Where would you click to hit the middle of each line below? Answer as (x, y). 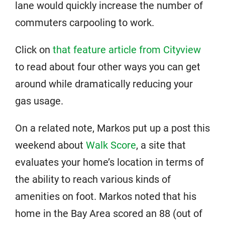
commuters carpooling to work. (85, 23)
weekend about (50, 145)
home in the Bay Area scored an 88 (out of (109, 213)
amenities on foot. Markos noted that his (106, 196)
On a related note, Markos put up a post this (113, 128)
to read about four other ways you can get (108, 67)
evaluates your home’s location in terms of (109, 162)
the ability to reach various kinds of (93, 179)
